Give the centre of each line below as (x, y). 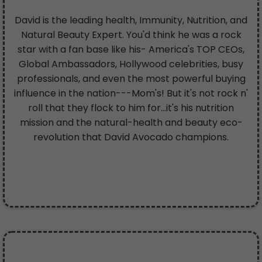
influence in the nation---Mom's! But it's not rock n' (131, 94)
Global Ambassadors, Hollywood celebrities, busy (131, 64)
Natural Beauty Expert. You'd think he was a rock (131, 35)
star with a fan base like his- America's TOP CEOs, (131, 50)
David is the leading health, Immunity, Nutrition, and (131, 20)
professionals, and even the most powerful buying (131, 79)
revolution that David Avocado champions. (131, 137)
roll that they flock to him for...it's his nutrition (131, 108)
